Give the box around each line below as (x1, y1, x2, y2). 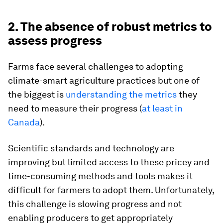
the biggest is (8, 89, 66, 100)
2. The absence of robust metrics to (8, 19, 212, 34)
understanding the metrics (66, 89, 177, 100)
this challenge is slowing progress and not (8, 198, 182, 209)
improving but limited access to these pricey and (8, 156, 210, 167)
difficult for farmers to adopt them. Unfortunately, (8, 184, 214, 195)
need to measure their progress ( (8, 103, 142, 113)
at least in (142, 103, 183, 113)
